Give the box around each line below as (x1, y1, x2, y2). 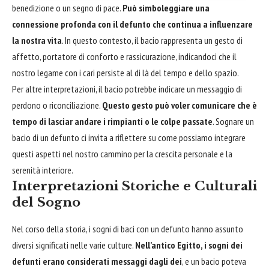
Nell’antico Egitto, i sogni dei (135, 238, 243, 251)
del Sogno (12, 194, 80, 210)
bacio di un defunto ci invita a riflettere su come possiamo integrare (12, 131, 246, 144)
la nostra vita (12, 34, 62, 46)
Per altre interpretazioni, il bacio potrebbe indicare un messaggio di (12, 82, 242, 95)
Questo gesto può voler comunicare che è (102, 98, 257, 111)
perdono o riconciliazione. (12, 98, 102, 111)
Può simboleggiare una (122, 1, 210, 14)
